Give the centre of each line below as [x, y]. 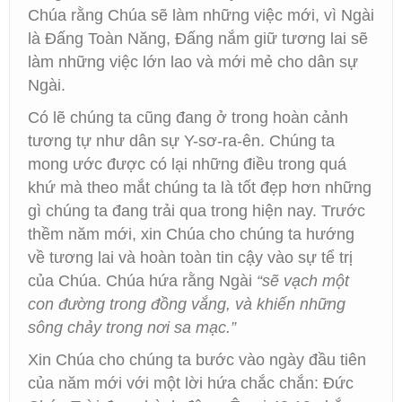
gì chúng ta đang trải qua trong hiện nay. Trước [197, 211]
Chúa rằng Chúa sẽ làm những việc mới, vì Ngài [201, 15]
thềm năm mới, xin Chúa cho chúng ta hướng [191, 234]
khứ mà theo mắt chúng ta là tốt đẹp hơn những [200, 188]
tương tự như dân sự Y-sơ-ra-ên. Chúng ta [181, 141]
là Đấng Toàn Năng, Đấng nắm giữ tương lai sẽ [198, 39]
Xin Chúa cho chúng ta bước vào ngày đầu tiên [197, 360]
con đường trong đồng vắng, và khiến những [187, 304]
